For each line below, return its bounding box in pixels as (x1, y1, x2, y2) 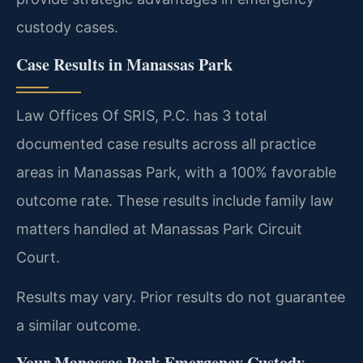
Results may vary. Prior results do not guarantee (16, 288, 345, 306)
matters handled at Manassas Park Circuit (16, 220, 302, 237)
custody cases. (16, 19, 118, 36)
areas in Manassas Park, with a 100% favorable (16, 163, 336, 181)
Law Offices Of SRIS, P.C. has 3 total (16, 106, 267, 124)
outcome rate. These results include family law (16, 191, 334, 209)
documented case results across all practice (16, 135, 316, 152)
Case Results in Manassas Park (16, 52, 233, 76)
